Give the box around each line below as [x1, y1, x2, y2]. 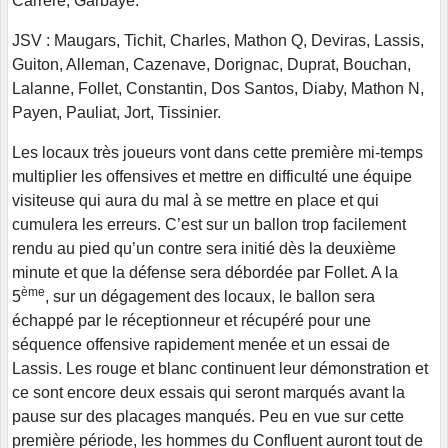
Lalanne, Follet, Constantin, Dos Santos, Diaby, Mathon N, [12, 79, 424, 97]
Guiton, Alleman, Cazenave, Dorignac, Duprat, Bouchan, [12, 55, 411, 73]
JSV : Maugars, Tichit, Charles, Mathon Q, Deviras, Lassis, [12, 31, 424, 49]
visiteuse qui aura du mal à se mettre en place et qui [12, 191, 379, 209]
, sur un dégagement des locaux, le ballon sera [45, 287, 375, 305]
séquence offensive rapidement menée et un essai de [12, 335, 390, 353]
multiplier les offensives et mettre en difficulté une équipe [12, 167, 412, 185]
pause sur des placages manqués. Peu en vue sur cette [12, 407, 404, 425]
